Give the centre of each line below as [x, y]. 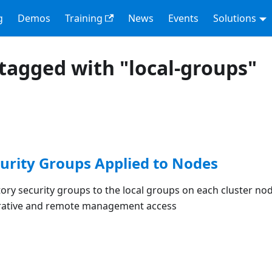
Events [183, 18]
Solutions [234, 18]
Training [83, 18]
